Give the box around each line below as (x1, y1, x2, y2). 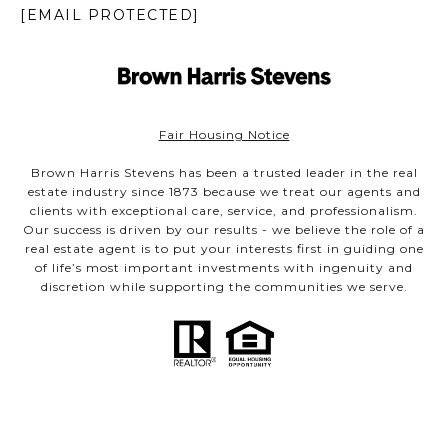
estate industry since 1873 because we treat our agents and (27, 184, 421, 200)
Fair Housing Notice (158, 127, 290, 143)
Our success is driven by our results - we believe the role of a (23, 222, 425, 238)
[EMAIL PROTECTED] (20, 6, 200, 24)
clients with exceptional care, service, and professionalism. (30, 203, 418, 219)
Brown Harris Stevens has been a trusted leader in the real (30, 165, 418, 181)
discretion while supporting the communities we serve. (40, 279, 408, 295)
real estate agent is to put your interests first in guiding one (24, 241, 424, 257)
